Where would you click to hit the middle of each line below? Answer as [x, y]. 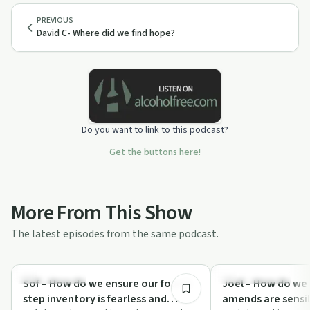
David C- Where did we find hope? [106, 33]
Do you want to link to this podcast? [155, 130]
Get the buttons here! [155, 152]
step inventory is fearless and [95, 299]
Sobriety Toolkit [52, 277]
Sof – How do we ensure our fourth [108, 283]
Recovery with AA [254, 277]
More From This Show [101, 212]
